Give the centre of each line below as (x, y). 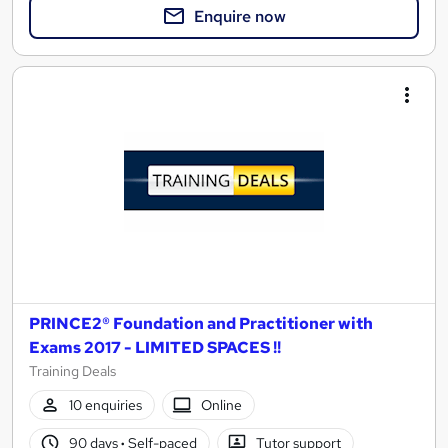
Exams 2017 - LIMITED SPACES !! (155, 348)
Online (222, 404)
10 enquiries (105, 404)
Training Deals (72, 371)
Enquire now (240, 16)
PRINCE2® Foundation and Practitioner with (201, 324)
